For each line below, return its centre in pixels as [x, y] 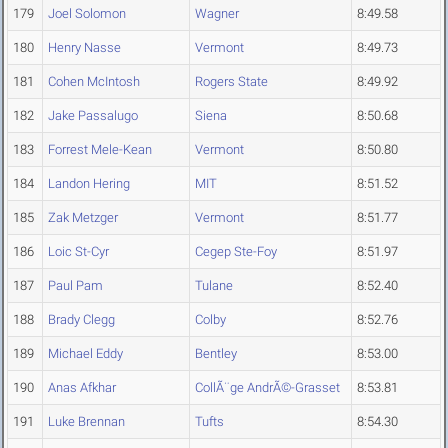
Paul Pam [75, 286]
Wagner [217, 14]
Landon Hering [89, 184]
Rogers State [231, 82]
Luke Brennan [86, 422]
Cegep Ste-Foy [236, 252]
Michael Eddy [85, 354]
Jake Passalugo [93, 116]
